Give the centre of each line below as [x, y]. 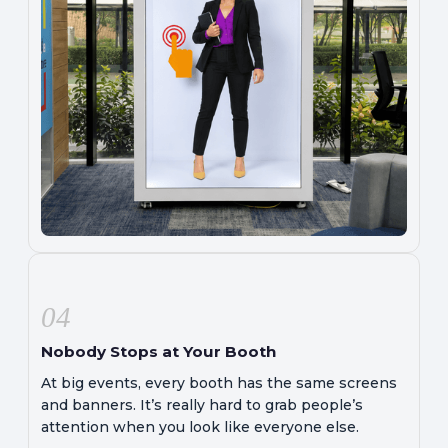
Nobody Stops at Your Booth [158, 351]
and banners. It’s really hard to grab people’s [202, 404]
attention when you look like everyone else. [200, 426]
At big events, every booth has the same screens [219, 382]
